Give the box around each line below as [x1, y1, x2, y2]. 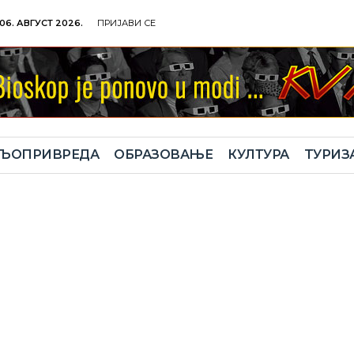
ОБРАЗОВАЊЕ [114, 147, 213, 162]
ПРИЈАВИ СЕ [97, 17, 156, 28]
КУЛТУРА [228, 147, 289, 162]
